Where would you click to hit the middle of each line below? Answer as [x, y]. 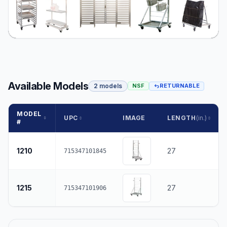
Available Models [48, 86]
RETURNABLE [180, 86]
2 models [108, 86]
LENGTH [182, 118]
